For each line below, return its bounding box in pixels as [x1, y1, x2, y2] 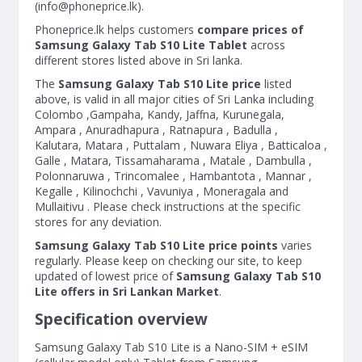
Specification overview [35, 309, 208, 330]
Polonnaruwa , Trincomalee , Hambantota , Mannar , [35, 168, 312, 183]
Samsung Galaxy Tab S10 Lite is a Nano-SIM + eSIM [35, 339, 308, 355]
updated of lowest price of [35, 268, 176, 284]
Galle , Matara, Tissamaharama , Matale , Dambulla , [35, 153, 312, 168]
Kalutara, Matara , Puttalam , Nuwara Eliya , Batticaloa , [35, 137, 327, 153]
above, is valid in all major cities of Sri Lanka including [35, 91, 314, 107]
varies [281, 238, 312, 253]
